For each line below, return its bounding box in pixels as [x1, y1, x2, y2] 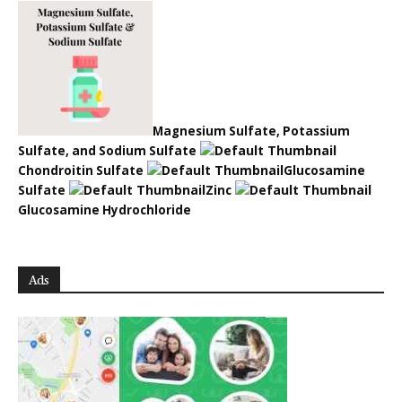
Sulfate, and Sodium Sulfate [18, 143, 197, 160]
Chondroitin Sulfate [18, 162, 144, 179]
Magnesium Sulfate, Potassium [153, 123, 350, 140]
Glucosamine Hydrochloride [18, 202, 191, 219]
